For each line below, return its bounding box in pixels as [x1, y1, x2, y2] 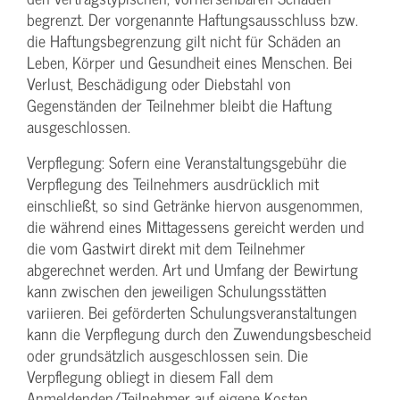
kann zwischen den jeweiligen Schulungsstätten [27, 278, 327, 304]
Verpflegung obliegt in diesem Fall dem [27, 363, 273, 390]
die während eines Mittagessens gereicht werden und [27, 213, 364, 240]
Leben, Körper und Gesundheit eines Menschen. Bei [27, 49, 353, 76]
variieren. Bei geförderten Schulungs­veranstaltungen [27, 299, 357, 326]
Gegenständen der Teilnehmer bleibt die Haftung [27, 92, 332, 119]
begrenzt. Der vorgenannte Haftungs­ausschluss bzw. [27, 6, 358, 33]
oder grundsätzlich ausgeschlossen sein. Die [27, 342, 308, 369]
